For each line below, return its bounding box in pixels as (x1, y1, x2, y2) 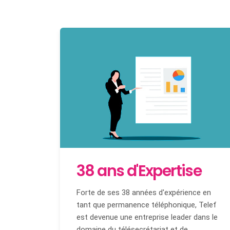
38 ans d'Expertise (76, 160, 202, 182)
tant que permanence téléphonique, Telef (76, 200, 217, 209)
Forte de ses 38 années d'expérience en (76, 187, 211, 197)
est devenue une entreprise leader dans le (76, 212, 218, 222)
